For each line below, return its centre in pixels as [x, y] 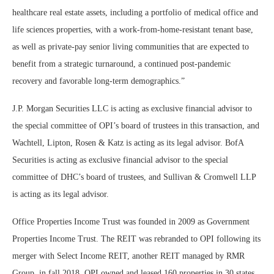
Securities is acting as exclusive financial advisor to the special [120, 160]
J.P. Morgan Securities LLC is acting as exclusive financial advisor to [132, 109]
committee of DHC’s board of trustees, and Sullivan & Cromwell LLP [134, 177]
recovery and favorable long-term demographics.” [98, 81]
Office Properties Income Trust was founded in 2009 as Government [131, 222]
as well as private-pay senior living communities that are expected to [131, 47]
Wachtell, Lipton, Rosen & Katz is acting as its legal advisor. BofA [128, 143]
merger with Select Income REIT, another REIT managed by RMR [128, 256]
